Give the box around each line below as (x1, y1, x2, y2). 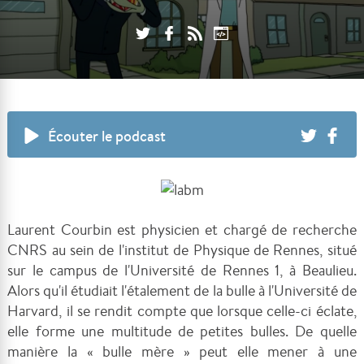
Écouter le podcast (48, 126, 167, 146)
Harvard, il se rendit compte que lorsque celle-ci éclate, (7, 301, 357, 321)
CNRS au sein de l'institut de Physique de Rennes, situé (7, 240, 357, 260)
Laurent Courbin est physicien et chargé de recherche (7, 219, 357, 240)
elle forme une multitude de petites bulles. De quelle (7, 321, 357, 341)
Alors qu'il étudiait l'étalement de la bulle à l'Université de (7, 280, 357, 301)
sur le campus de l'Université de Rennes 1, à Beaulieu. (7, 260, 357, 280)
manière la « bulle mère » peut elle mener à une (7, 341, 357, 362)
